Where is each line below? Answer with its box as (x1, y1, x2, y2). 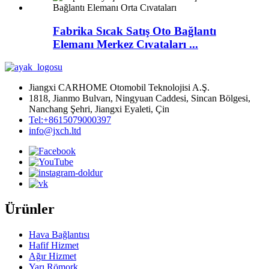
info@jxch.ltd (29, 125, 81, 136)
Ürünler (5, 201, 55, 217)
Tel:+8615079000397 (29, 115, 111, 125)
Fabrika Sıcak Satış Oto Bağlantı (53, 24, 216, 37)
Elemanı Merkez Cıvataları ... (53, 37, 198, 50)
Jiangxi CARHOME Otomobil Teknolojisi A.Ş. (29, 82, 210, 93)
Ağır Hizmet (29, 251, 76, 262)
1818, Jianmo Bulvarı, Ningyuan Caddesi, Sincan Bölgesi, (29, 93, 250, 104)
